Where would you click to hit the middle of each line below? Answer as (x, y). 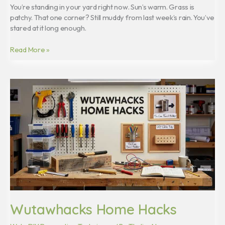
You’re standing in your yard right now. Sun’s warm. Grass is (102, 7)
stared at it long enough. (48, 28)
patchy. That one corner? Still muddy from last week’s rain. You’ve (112, 17)
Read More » (30, 49)
